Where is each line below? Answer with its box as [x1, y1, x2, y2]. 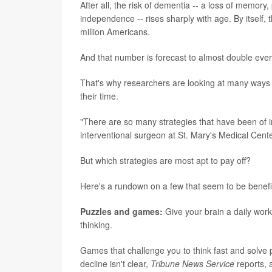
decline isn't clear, [80, 257, 151, 270]
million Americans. [80, 25, 150, 38]
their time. [80, 90, 118, 102]
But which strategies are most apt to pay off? [80, 154, 251, 166]
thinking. [80, 219, 112, 231]
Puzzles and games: [80, 205, 163, 217]
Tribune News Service [151, 257, 237, 270]
